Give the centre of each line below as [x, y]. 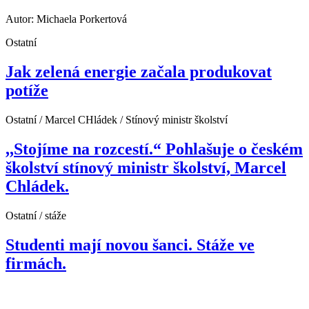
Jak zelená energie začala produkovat [139, 72]
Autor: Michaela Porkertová [66, 19]
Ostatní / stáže [36, 215]
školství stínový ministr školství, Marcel [146, 167]
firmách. [36, 263]
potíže [27, 91]
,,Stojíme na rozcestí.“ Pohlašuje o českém [154, 149]
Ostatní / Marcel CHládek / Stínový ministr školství [117, 119]
